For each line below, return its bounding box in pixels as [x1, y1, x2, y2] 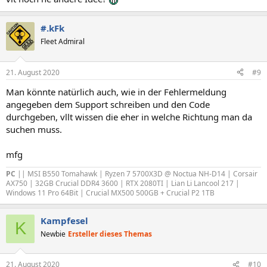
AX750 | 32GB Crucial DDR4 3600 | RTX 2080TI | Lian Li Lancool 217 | [6, 178, 240, 188]
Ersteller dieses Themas [68, 228, 152, 239]
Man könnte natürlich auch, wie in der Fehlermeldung [6, 85, 226, 98]
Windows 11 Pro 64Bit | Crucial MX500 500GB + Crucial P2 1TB [6, 187, 215, 198]
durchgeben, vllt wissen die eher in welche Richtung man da [6, 110, 252, 123]
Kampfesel [41, 214, 88, 226]
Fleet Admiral [41, 36, 85, 46]
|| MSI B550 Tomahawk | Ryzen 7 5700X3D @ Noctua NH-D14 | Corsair [17, 168, 257, 179]
